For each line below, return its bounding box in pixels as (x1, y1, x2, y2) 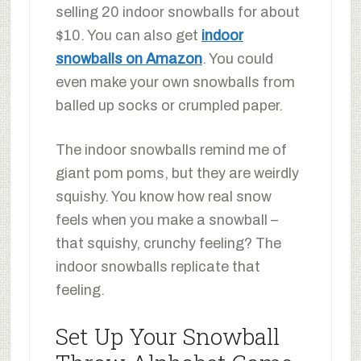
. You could (201, 50, 273, 67)
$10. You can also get (55, 27, 201, 44)
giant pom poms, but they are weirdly (55, 164, 299, 181)
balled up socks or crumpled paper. (55, 97, 283, 114)
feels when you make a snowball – (55, 211, 278, 228)
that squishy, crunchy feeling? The (55, 234, 281, 251)
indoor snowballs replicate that (55, 258, 260, 275)
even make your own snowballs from (55, 73, 295, 90)
